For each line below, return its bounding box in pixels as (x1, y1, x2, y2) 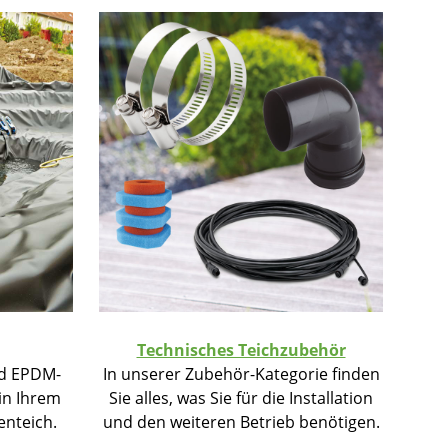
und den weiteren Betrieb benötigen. (102, 411, 380, 433)
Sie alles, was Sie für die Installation (109, 387, 373, 409)
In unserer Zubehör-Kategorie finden (102, 363, 380, 385)
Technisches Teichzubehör (136, 339, 346, 361)
